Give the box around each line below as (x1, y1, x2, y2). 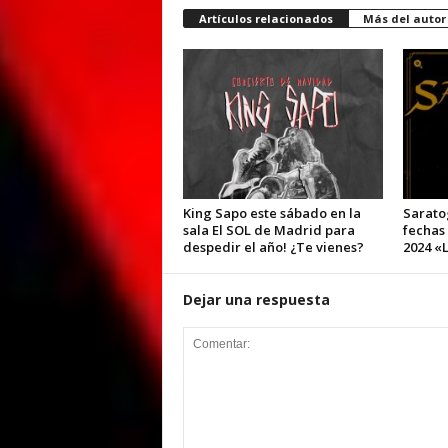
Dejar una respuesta (182, 290, 330, 309)
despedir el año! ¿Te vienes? (182, 238, 364, 256)
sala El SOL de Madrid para (182, 221, 355, 239)
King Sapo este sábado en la (182, 204, 361, 222)
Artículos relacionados (198, 11, 333, 26)
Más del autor (362, 11, 446, 26)
